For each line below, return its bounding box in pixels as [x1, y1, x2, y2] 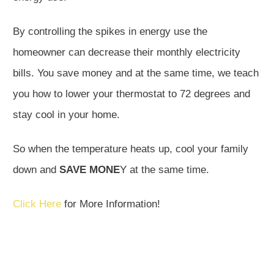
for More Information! [61, 198, 163, 210]
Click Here [13, 198, 61, 210]
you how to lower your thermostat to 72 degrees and [13, 88, 250, 100]
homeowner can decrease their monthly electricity [13, 46, 240, 59]
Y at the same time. [120, 164, 212, 176]
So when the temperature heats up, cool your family [13, 143, 248, 155]
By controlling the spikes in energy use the [13, 26, 207, 38]
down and [13, 164, 59, 176]
